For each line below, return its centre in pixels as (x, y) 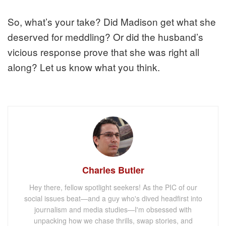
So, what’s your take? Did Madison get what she (112, 22)
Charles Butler (113, 170)
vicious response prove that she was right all (103, 52)
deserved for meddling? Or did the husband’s (105, 37)
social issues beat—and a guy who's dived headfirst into (113, 199)
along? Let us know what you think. (84, 67)
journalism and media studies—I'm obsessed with (113, 210)
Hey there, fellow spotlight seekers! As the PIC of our (113, 187)
